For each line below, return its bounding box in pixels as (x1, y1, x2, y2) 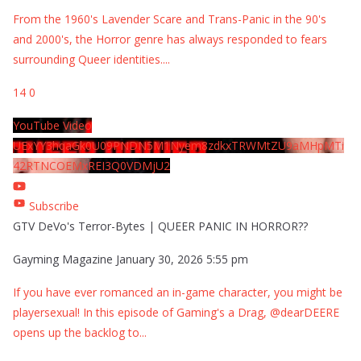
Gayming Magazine (13, 251, 113, 267)
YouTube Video (13, 117, 92, 133)
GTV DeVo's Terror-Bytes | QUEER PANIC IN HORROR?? (13, 218, 308, 234)
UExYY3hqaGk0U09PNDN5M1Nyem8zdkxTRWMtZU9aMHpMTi (13, 137, 344, 153)
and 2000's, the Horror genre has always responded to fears (13, 31, 327, 47)
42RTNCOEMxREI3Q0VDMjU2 (13, 157, 170, 173)
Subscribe (29, 197, 79, 214)
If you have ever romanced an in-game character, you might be (13, 284, 342, 300)
